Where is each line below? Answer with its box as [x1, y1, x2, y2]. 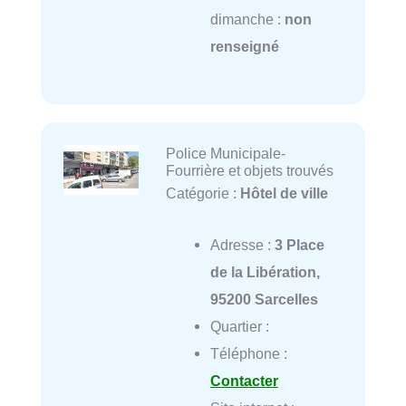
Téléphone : [209, 344, 287, 362]
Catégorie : [165, 185, 240, 202]
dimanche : [209, 10, 285, 27]
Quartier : [209, 317, 269, 334]
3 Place [274, 236, 324, 253]
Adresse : [209, 236, 275, 253]
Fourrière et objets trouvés [165, 162, 333, 179]
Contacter [209, 372, 278, 389]
